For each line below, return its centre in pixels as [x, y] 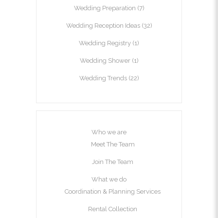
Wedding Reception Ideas [103, 26]
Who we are [109, 132]
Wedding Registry [105, 43]
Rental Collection [113, 209]
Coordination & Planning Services [113, 192]
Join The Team [113, 162]
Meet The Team [113, 145]
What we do [109, 180]
